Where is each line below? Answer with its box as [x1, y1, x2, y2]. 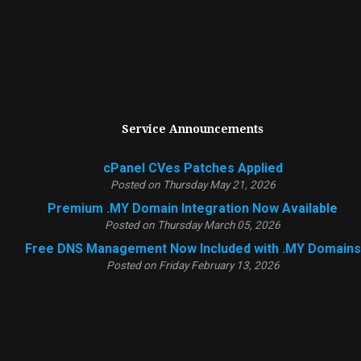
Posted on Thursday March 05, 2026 [105, 218, 280, 231]
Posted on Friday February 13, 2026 [106, 259, 280, 272]
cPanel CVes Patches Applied [102, 160, 283, 176]
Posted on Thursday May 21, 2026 [110, 178, 276, 191]
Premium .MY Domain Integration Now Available [48, 201, 338, 216]
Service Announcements [122, 122, 263, 135]
